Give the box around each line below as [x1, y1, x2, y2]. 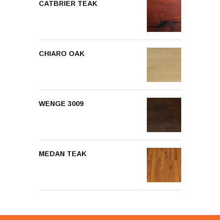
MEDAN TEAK [39, 149, 86, 158]
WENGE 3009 [39, 99, 83, 108]
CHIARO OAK [39, 49, 84, 57]
